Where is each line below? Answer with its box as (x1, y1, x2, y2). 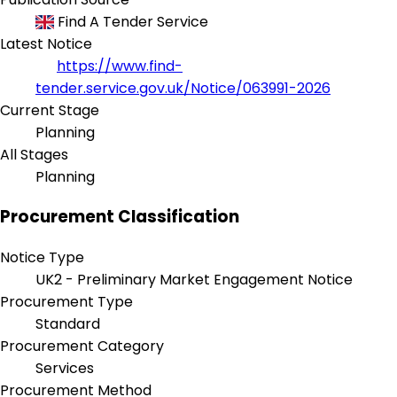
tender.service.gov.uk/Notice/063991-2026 (35, 77, 331, 98)
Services (35, 358, 94, 379)
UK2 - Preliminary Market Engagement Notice (35, 269, 353, 291)
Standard (35, 314, 100, 335)
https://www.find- (57, 55, 183, 76)
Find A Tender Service (54, 11, 209, 32)
